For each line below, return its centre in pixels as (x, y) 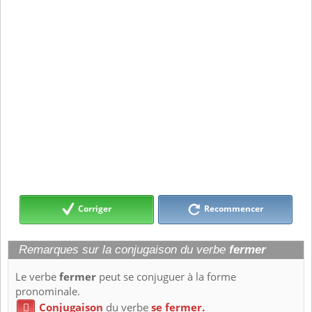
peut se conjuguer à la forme (166, 277)
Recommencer (232, 209)
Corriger (95, 209)
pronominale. (48, 292)
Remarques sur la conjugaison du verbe (124, 250)
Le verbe (37, 277)
